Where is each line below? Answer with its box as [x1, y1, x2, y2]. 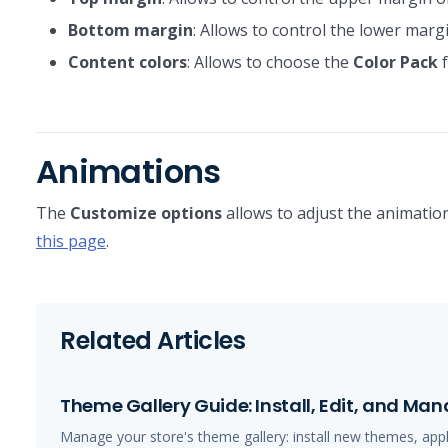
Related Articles [60, 324, 246, 357]
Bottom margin [68, 19, 193, 41]
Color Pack [353, 51, 438, 73]
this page [36, 230, 106, 252]
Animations [36, 149, 221, 194]
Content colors [68, 51, 187, 73]
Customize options [70, 202, 222, 224]
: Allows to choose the [187, 51, 353, 73]
